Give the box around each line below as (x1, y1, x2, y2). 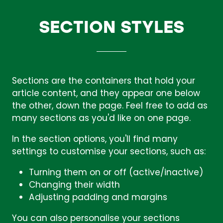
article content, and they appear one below (12, 87, 200, 101)
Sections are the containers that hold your (12, 74, 195, 89)
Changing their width (29, 179, 120, 193)
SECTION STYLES (39, 14, 184, 37)
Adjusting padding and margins (29, 191, 168, 206)
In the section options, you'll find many (12, 132, 178, 147)
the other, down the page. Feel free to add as (12, 99, 208, 113)
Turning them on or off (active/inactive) (29, 166, 204, 181)
